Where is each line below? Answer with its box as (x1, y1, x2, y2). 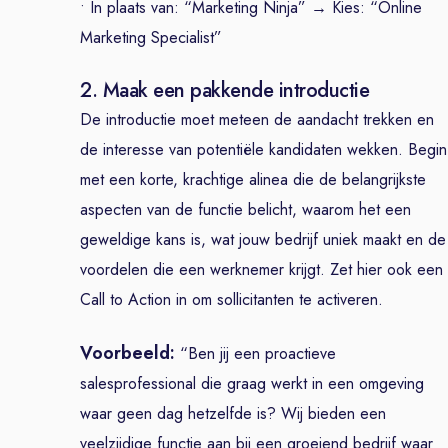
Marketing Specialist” (80, 26, 222, 49)
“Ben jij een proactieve (180, 342, 336, 365)
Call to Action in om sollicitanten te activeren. (80, 288, 383, 311)
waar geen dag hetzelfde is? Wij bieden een (80, 402, 386, 425)
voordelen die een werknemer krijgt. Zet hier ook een (80, 258, 443, 281)
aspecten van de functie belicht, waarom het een (80, 198, 411, 221)
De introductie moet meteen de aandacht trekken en (80, 108, 434, 131)
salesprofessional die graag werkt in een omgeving (80, 372, 424, 395)
